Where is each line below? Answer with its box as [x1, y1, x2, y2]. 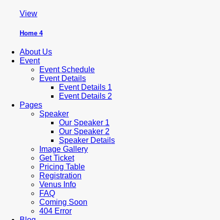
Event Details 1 [59, 82, 112, 91]
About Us [20, 47, 52, 56]
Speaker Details [59, 136, 115, 144]
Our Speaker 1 [59, 118, 110, 127]
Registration [39, 171, 82, 180]
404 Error [39, 206, 72, 215]
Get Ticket [39, 153, 74, 162]
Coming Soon [39, 197, 87, 206]
